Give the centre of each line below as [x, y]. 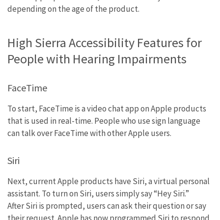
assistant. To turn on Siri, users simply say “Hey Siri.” [98, 193]
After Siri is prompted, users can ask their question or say [107, 206]
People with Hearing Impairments [97, 58]
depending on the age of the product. [73, 9]
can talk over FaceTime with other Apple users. [89, 133]
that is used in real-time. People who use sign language [104, 121]
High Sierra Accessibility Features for [105, 42]
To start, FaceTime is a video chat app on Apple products [107, 108]
